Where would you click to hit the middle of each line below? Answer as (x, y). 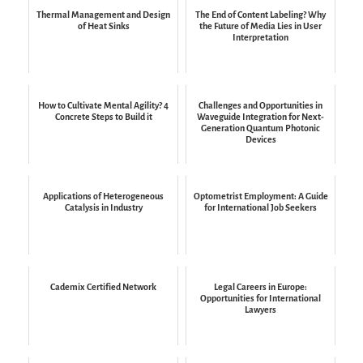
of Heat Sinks (103, 26)
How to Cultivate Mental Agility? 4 (103, 106)
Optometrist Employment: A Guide (261, 196)
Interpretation (261, 38)
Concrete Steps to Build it (103, 117)
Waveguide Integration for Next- (261, 117)
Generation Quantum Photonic (261, 128)
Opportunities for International (261, 299)
